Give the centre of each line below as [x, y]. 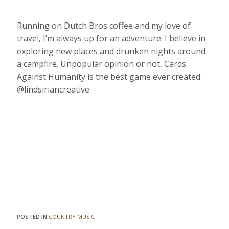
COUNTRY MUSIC [72, 216]
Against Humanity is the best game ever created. [110, 76]
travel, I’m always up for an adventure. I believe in [111, 38]
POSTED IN [33, 216]
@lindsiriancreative [53, 89]
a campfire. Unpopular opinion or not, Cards [102, 64]
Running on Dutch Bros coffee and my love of [104, 25]
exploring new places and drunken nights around [111, 51]
